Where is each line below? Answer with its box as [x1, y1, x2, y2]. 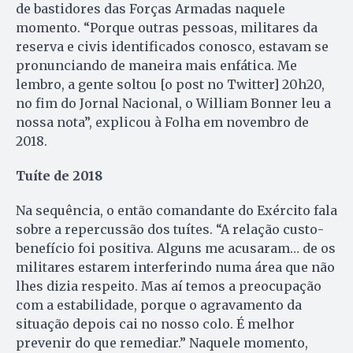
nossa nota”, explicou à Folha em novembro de [16, 113, 309, 130]
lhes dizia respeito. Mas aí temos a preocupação [16, 277, 321, 294]
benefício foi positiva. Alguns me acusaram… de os [16, 240, 336, 256]
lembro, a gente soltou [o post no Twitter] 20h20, [16, 76, 325, 92]
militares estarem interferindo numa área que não [16, 258, 335, 275]
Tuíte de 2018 [16, 167, 102, 184]
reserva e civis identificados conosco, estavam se [16, 38, 329, 54]
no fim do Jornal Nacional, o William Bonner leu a [16, 95, 331, 111]
